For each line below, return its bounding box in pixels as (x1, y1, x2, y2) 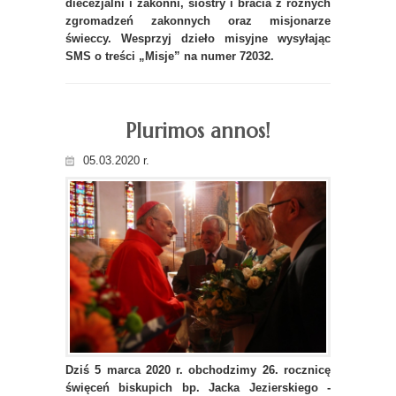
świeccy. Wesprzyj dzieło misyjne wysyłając (65, 32, 331, 46)
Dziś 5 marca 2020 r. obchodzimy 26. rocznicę (65, 362, 331, 377)
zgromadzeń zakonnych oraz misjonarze (65, 14, 331, 28)
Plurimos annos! (126, 118, 270, 144)
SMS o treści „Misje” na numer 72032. (65, 49, 274, 64)
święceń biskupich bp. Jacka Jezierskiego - (65, 380, 331, 394)
